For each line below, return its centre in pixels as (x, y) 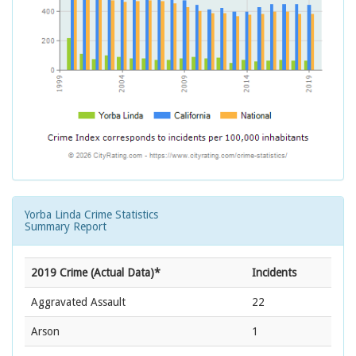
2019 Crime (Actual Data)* (96, 273)
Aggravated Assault (78, 302)
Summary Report (66, 227)
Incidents (274, 273)
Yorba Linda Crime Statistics (91, 215)
